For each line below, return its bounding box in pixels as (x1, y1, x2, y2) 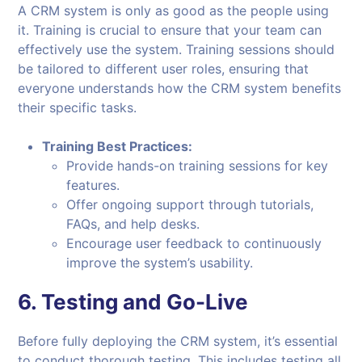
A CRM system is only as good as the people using (18, 2, 330, 19)
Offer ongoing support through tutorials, (66, 196, 314, 213)
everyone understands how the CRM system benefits (18, 80, 342, 97)
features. (66, 177, 120, 194)
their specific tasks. (18, 99, 137, 116)
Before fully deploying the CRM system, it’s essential (18, 333, 339, 350)
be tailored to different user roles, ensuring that (18, 61, 309, 78)
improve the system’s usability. (66, 255, 254, 271)
